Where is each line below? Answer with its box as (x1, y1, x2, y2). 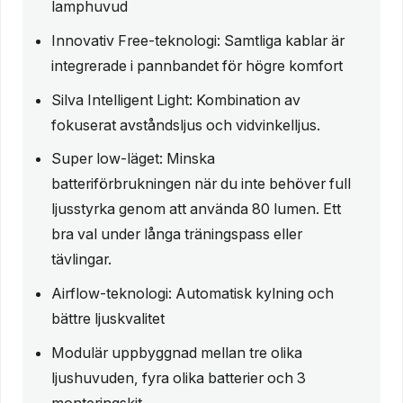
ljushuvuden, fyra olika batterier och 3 (51, 368, 306, 387)
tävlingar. (51, 250, 112, 269)
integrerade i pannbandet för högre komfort (51, 57, 343, 76)
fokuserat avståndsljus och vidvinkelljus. (51, 115, 320, 134)
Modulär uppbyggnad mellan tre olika (51, 343, 302, 362)
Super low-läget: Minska (51, 149, 215, 168)
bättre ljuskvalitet (51, 309, 165, 328)
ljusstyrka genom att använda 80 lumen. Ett (51, 200, 341, 219)
